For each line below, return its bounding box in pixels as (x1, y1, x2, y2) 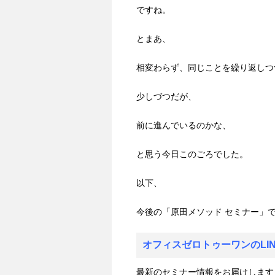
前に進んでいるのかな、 (136, 120, 231, 131)
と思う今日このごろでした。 (136, 149, 248, 160)
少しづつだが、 (136, 91, 196, 102)
